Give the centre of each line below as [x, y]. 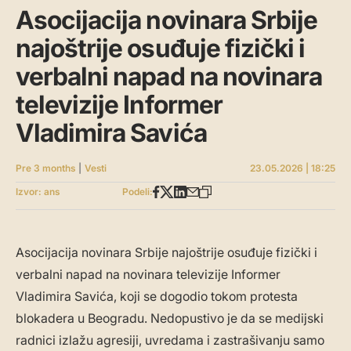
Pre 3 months [45, 168]
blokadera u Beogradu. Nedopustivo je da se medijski [170, 318]
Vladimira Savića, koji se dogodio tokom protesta [157, 297]
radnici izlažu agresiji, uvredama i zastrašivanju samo [170, 340]
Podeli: [138, 192]
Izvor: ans [38, 192]
